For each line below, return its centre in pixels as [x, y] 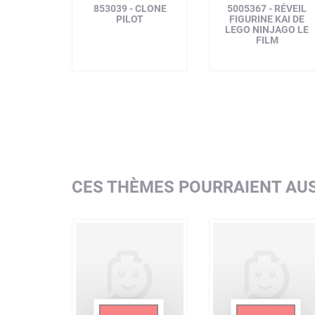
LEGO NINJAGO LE [267, 30]
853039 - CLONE [130, 8]
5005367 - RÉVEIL [267, 8]
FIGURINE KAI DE [267, 19]
